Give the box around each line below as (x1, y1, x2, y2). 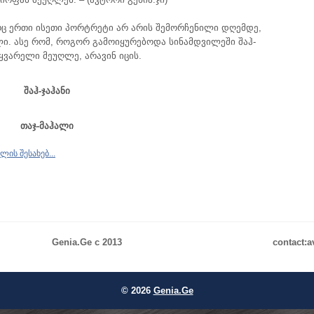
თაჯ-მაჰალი (20, 121, 74, 131)
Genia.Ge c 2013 (52, 237, 122, 247)
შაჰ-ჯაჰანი (23, 86, 70, 96)
